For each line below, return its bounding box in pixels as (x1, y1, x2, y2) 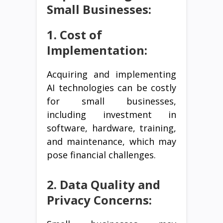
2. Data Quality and (47, 176, 160, 193)
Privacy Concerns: (47, 192, 152, 209)
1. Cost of (47, 26, 102, 43)
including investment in (47, 109, 176, 121)
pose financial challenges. (47, 149, 156, 161)
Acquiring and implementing (47, 68, 176, 81)
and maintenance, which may (47, 135, 176, 148)
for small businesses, (47, 95, 176, 108)
